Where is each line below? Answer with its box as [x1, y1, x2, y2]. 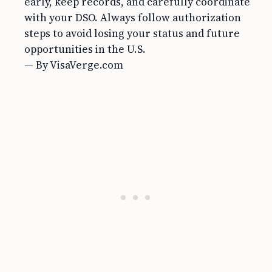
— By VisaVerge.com [24, 58, 123, 72]
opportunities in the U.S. [24, 42, 146, 56]
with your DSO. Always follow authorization [24, 10, 241, 25]
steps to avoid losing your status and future [24, 26, 240, 41]
